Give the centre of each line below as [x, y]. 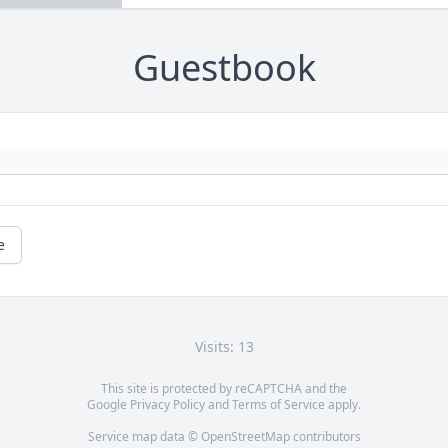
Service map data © [144, 437]
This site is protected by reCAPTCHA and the [224, 389]
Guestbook [224, 68]
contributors [325, 437]
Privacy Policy [167, 405]
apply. [343, 405]
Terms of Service [278, 405]
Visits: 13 [224, 347]
